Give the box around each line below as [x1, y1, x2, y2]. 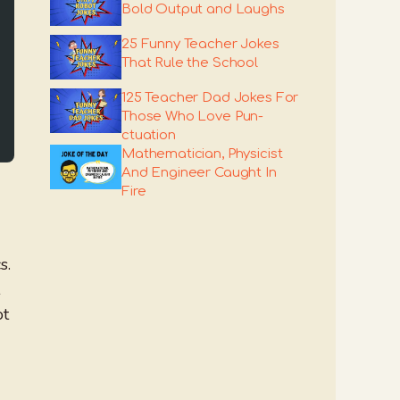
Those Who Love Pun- [121, 109, 264, 124]
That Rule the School [121, 55, 258, 71]
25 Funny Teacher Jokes [121, 37, 279, 52]
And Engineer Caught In [121, 165, 277, 180]
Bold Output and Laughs [121, 2, 285, 17]
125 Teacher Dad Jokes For [121, 90, 299, 105]
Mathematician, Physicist [121, 146, 283, 162]
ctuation [121, 128, 176, 143]
